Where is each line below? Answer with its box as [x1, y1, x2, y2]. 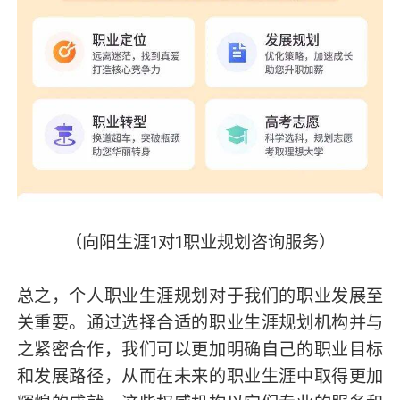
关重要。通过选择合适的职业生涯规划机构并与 [16, 312, 384, 334]
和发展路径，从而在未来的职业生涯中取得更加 [16, 365, 384, 387]
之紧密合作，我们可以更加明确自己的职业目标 [16, 338, 384, 361]
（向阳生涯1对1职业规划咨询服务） [64, 231, 336, 254]
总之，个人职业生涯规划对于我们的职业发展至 [16, 285, 384, 307]
